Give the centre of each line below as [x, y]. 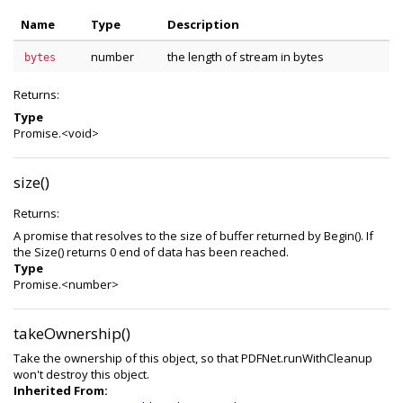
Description [203, 24]
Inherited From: [61, 390]
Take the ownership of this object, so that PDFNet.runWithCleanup [193, 358]
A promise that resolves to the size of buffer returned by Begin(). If [193, 236]
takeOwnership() [72, 333]
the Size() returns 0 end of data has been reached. [151, 252]
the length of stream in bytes [246, 57]
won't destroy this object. [81, 374]
